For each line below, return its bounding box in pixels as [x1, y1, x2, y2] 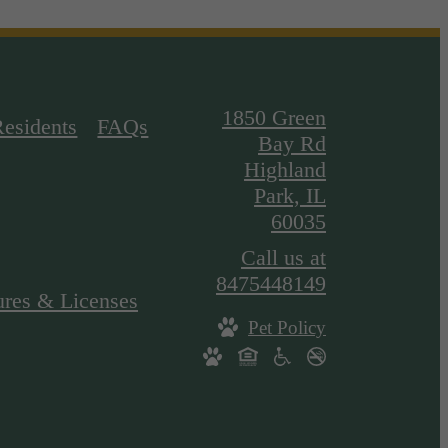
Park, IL [254, 183, 326, 209]
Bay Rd [258, 131, 326, 157]
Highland [244, 157, 326, 183]
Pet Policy [248, 317, 326, 339]
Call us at [241, 245, 326, 271]
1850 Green [222, 105, 326, 131]
